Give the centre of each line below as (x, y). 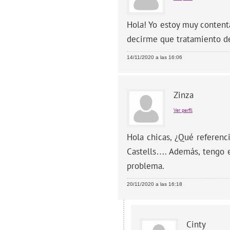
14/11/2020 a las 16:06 (155, 57)
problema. (146, 166)
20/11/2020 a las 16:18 (155, 184)
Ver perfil (183, 110)
